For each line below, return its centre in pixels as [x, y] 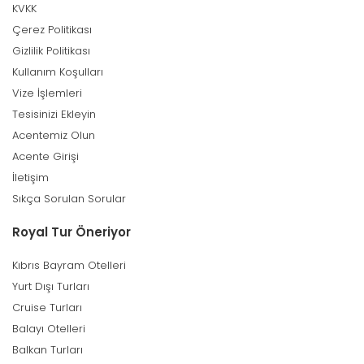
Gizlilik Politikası [51, 51]
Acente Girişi [45, 156]
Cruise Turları [47, 308]
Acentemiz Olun [54, 135]
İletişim [30, 178]
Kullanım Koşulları [58, 72]
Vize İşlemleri [47, 93]
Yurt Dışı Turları [51, 286]
